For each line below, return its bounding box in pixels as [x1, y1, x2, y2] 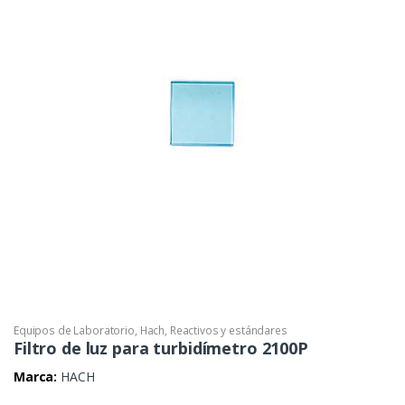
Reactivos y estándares [169, 322, 287, 338]
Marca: [14, 368, 58, 386]
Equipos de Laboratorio [14, 322, 135, 338]
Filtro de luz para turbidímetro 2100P [14, 336, 308, 359]
